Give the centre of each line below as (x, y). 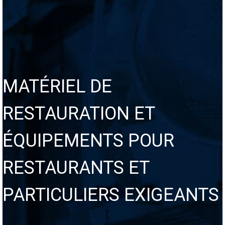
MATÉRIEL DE (57, 86)
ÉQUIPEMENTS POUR (88, 141)
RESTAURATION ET (79, 114)
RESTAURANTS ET (76, 168)
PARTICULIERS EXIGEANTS (111, 195)
